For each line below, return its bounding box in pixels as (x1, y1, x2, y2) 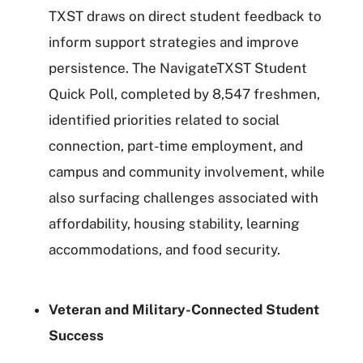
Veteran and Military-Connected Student (49, 301, 319, 318)
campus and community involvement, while (49, 164, 325, 180)
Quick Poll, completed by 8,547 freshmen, (49, 86, 320, 102)
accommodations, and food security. (49, 241, 280, 258)
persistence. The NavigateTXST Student (49, 60, 307, 76)
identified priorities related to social (49, 112, 280, 128)
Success (49, 327, 104, 344)
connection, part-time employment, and (49, 138, 303, 154)
